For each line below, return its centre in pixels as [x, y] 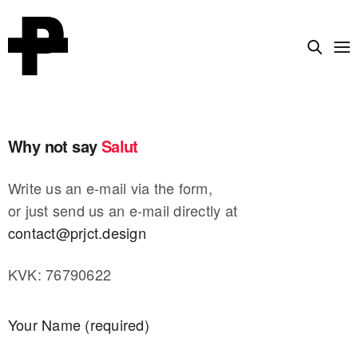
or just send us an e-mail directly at [123, 210]
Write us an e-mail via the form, [110, 187]
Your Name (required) [79, 325]
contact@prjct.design [77, 232]
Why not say [55, 145]
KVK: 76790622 [60, 274]
